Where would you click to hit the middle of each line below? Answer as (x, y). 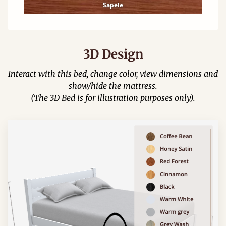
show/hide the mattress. (113, 86)
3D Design (113, 54)
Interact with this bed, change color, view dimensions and (113, 74)
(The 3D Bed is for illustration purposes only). (113, 98)
